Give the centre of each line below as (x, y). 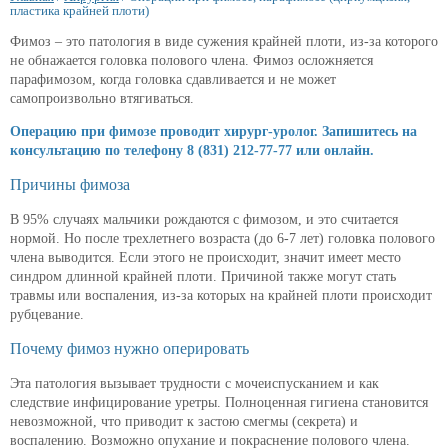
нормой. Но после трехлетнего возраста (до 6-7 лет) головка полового (222, 239)
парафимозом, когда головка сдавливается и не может (173, 80)
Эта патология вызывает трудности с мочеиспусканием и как (194, 384)
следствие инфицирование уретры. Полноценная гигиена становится (219, 403)
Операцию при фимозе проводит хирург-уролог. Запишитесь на (213, 132)
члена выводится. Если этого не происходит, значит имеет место (205, 258)
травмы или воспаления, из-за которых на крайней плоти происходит (221, 296)
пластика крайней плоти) (79, 11)
